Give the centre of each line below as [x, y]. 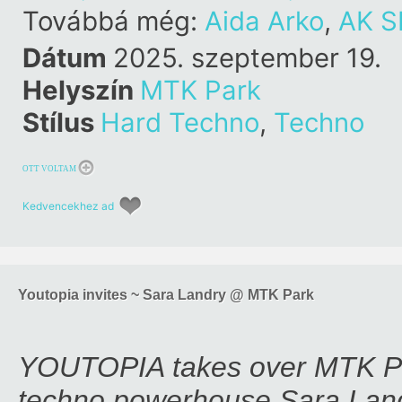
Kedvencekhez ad [68, 206]
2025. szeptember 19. [247, 58]
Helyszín [81, 90]
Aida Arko [264, 21]
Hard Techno [180, 122]
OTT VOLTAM [49, 169]
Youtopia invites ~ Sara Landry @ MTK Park [166, 295]
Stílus [61, 122]
